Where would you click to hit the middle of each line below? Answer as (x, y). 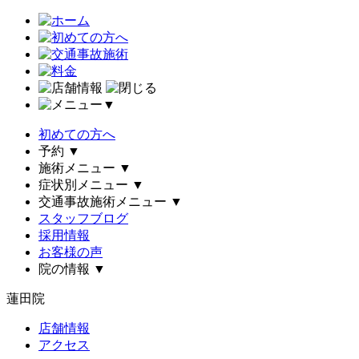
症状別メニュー (83, 185)
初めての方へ (77, 134)
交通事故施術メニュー (103, 202)
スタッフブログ (83, 218)
